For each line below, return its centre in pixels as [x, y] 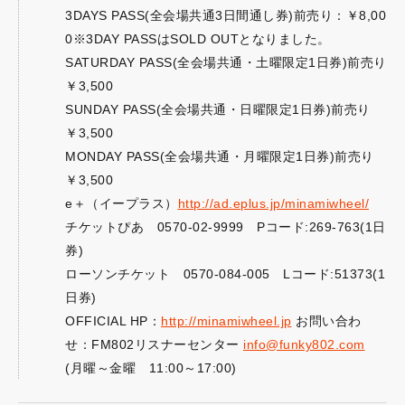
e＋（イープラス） [122, 203]
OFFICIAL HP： [113, 321]
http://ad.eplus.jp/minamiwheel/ [273, 203]
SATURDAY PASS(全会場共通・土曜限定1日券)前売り [226, 62]
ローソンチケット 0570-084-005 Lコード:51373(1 [225, 274]
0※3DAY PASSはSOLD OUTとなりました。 [198, 39]
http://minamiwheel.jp [226, 321]
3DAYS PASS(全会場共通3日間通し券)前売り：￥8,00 [226, 15]
